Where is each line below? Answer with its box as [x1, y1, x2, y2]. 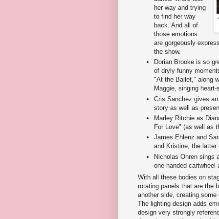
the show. [154, 48, 181, 56]
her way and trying [154, 4, 206, 12]
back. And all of [154, 22, 198, 29]
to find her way [154, 13, 196, 21]
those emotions [154, 30, 197, 38]
